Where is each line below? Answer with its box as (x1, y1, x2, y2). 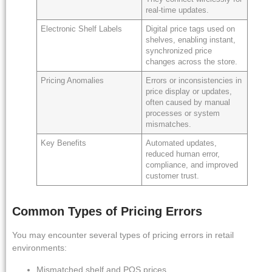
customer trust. (146, 172, 200, 181)
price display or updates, (146, 87, 233, 97)
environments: (12, 243, 67, 253)
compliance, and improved (146, 161, 239, 170)
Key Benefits (41, 139, 87, 148)
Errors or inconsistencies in (146, 76, 242, 86)
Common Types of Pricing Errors (12, 205, 202, 219)
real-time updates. (146, 6, 209, 15)
